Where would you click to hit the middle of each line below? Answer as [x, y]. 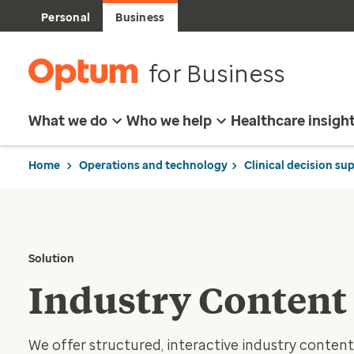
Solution [51, 259]
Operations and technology [153, 165]
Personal [66, 18]
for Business [217, 74]
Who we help [169, 121]
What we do [68, 121]
